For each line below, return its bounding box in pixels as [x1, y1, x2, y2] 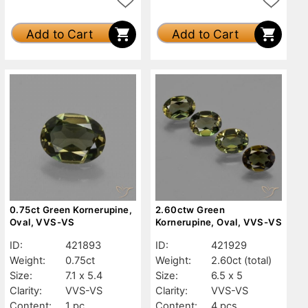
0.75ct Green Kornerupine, [10, 203, 132, 215]
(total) [244, 254, 272, 267]
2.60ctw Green [155, 203, 225, 215]
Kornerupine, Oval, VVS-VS [155, 216, 282, 228]
